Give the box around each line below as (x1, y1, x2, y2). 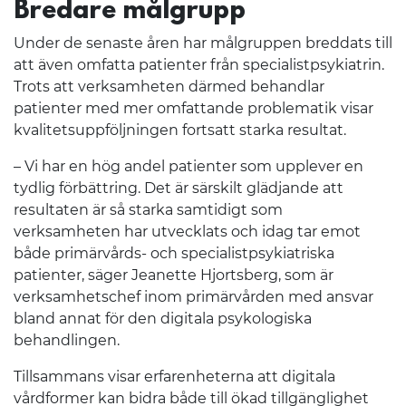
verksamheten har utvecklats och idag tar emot (14, 222, 361, 240)
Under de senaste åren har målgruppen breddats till (14, 34, 392, 52)
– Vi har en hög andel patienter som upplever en (14, 157, 363, 175)
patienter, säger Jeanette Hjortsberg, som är (14, 266, 333, 284)
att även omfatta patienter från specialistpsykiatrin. (14, 55, 384, 73)
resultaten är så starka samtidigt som (14, 200, 283, 218)
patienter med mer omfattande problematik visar (14, 99, 373, 117)
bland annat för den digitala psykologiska (14, 309, 312, 327)
